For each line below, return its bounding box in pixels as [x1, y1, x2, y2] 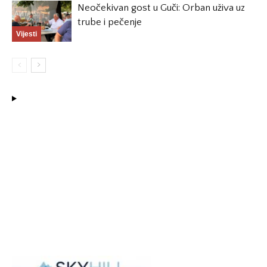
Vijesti [16, 29, 37, 38]
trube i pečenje [77, 17, 142, 27]
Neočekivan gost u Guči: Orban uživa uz [77, 2, 245, 13]
